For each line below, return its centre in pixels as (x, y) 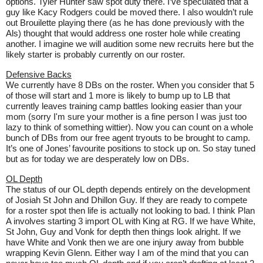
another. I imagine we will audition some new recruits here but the (130, 44)
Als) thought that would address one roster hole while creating (123, 33)
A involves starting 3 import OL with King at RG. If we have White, (131, 221)
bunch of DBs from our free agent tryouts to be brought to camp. (128, 138)
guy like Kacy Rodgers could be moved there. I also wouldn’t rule (129, 12)
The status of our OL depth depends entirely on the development (128, 189)
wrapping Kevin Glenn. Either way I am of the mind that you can (127, 253)
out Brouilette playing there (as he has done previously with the (125, 23)
